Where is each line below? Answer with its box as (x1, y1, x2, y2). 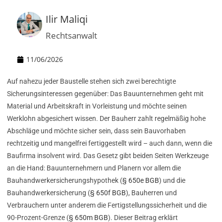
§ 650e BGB (122, 176, 159, 185)
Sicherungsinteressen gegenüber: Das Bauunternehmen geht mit (7, 90, 204, 98)
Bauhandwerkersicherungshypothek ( (7, 176, 122, 185)
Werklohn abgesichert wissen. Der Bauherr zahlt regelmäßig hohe (7, 114, 206, 123)
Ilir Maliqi (46, 12, 88, 26)
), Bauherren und (126, 189, 177, 197)
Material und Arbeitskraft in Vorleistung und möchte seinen (7, 102, 187, 111)
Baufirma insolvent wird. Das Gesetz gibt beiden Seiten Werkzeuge (7, 152, 209, 160)
